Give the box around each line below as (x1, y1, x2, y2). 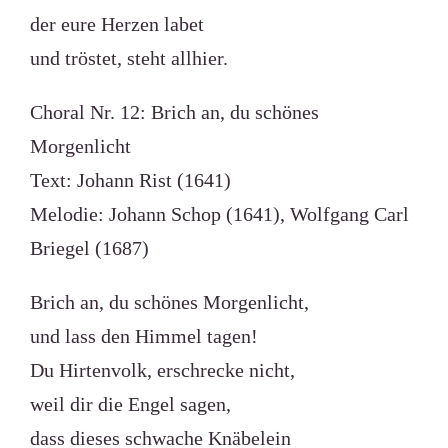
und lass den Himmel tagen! (29, 325, 258, 347)
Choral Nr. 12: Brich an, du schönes (29, 101, 319, 123)
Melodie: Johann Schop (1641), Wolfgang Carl (29, 203, 409, 225)
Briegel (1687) (29, 237, 149, 259)
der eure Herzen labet (29, 13, 204, 35)
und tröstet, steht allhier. (29, 47, 228, 69)
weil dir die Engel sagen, (29, 393, 231, 415)
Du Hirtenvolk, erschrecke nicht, (29, 359, 295, 381)
